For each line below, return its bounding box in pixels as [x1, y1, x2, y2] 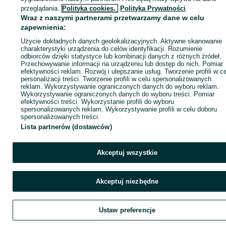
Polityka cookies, [62, 5, 118, 12]
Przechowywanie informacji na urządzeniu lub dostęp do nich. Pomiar [21, 60, 223, 68]
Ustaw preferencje [98, 206, 156, 214]
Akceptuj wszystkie [96, 149, 158, 156]
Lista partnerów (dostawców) [21, 123, 112, 131]
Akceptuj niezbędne [95, 178, 159, 185]
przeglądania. [21, 5, 60, 12]
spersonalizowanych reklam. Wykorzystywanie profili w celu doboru [21, 105, 217, 113]
